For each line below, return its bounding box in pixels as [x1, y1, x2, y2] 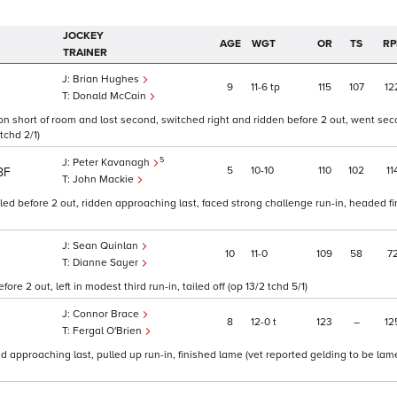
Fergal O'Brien [73, 324, 144, 339]
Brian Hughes [73, 73, 142, 87]
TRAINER [63, 46, 107, 60]
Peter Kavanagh [73, 156, 152, 170]
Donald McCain [73, 90, 149, 104]
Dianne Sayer [73, 256, 141, 270]
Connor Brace [73, 307, 142, 322]
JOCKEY [63, 29, 104, 43]
